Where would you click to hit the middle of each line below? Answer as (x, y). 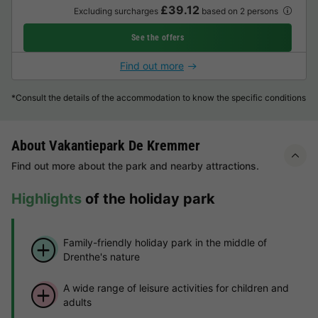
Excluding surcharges (117, 11)
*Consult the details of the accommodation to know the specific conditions (159, 98)
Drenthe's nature (101, 257)
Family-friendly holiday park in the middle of (165, 243)
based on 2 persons (240, 11)
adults (77, 302)
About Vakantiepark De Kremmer (106, 146)
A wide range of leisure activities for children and (176, 288)
